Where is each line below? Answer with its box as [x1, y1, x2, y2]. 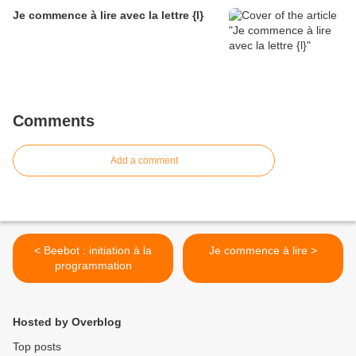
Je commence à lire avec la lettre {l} [13, 9, 203, 22]
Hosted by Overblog [13, 315, 122, 329]
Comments [13, 112, 95, 130]
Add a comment [110, 155, 178, 167]
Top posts [13, 340, 61, 354]
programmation [54, 259, 132, 273]
